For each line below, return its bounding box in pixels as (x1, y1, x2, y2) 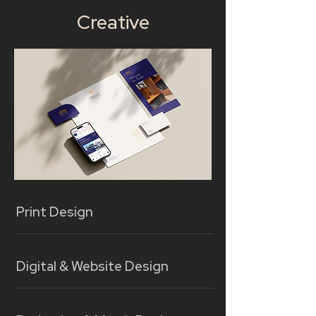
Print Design (16, 203, 93, 221)
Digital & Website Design (16, 257, 169, 275)
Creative (76, 10, 150, 35)
